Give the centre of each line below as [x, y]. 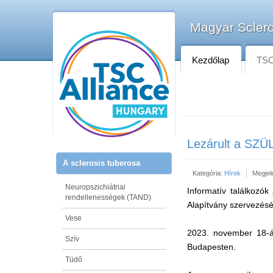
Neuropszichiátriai [95, 187]
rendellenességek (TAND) [108, 197]
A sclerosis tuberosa [101, 163]
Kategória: [208, 173]
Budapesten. [211, 247]
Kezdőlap [211, 60]
